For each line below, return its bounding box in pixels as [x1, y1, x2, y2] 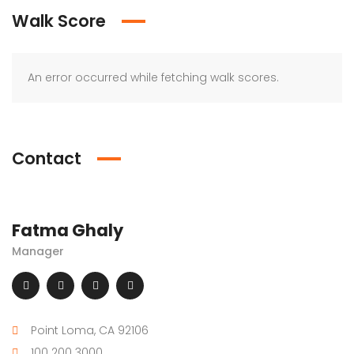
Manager [12, 243, 64, 259]
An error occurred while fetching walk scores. [28, 70, 279, 85]
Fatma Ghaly [12, 219, 123, 242]
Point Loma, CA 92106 [31, 322, 149, 338]
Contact [12, 147, 81, 170]
